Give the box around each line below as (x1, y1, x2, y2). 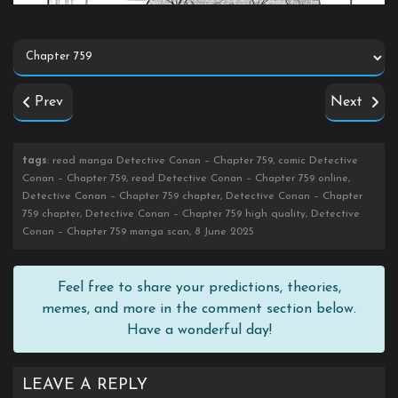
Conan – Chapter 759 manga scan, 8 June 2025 (22, 227, 254, 238)
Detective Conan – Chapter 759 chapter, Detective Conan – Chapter (22, 191, 362, 203)
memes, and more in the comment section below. (42, 302, 356, 317)
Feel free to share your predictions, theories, (57, 281, 341, 296)
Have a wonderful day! (126, 323, 272, 338)
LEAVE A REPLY (22, 377, 147, 394)
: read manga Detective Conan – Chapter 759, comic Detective (47, 155, 358, 167)
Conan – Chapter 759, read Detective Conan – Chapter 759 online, (22, 173, 350, 185)
